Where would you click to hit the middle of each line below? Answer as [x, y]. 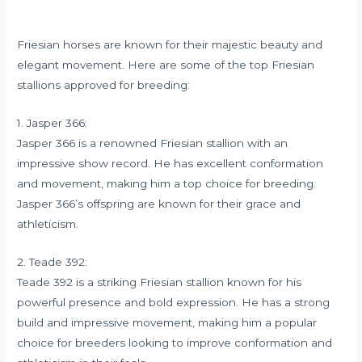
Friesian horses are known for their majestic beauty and [170, 45]
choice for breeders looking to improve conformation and [175, 342]
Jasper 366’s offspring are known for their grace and [159, 204]
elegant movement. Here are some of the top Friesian [166, 65]
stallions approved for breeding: [104, 85]
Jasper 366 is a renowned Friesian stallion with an [153, 143]
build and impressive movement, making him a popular [167, 322]
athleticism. [48, 224]
